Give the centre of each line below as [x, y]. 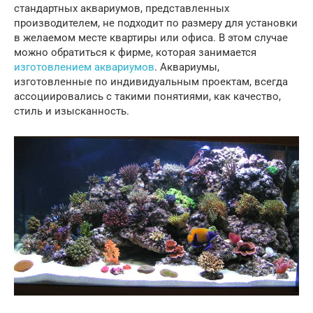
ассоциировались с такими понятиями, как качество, [147, 96]
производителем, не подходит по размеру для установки [156, 23]
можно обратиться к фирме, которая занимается [135, 52]
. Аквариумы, [187, 67]
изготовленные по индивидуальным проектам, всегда [151, 82]
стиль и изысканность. [72, 111]
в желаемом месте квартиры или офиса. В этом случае [151, 38]
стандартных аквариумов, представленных [122, 8]
